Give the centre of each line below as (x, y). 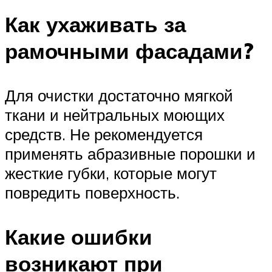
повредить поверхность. (92, 192)
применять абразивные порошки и (130, 153)
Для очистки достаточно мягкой (119, 95)
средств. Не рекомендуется (104, 134)
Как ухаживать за (95, 24)
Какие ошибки (79, 236)
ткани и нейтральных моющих (115, 114)
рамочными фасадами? (129, 51)
